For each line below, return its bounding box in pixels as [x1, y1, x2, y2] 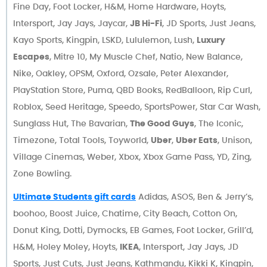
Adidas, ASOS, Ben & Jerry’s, [136, 191, 253, 203]
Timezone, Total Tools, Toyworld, [13, 133, 151, 146]
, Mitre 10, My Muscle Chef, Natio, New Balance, [49, 50, 243, 63]
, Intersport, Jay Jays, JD [139, 241, 238, 253]
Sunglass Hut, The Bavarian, [13, 117, 130, 129]
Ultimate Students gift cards [13, 191, 136, 203]
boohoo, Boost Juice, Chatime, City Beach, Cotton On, [13, 207, 237, 220]
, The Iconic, [194, 117, 243, 129]
